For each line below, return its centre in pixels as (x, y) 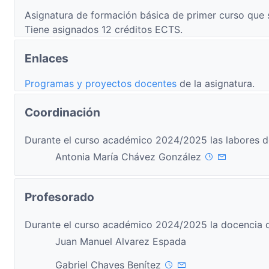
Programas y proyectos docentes (102, 83)
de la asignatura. (217, 83)
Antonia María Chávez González (130, 157)
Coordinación (62, 112)
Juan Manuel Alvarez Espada (121, 241)
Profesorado (59, 197)
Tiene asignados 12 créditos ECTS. (104, 29)
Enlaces (47, 58)
